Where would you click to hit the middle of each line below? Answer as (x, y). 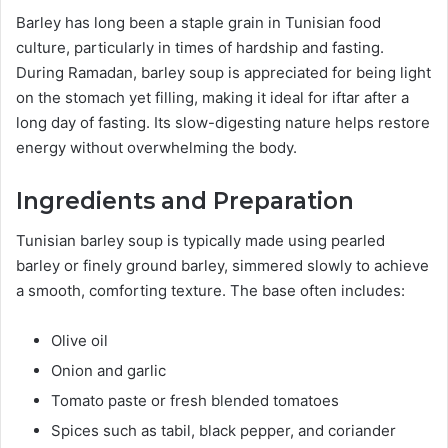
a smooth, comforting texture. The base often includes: (210, 291)
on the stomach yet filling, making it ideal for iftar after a (212, 97)
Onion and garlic (108, 371)
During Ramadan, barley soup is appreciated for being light (223, 72)
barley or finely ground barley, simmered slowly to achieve (222, 266)
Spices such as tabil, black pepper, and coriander (223, 431)
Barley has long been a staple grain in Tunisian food (198, 22)
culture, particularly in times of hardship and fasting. (200, 47)
